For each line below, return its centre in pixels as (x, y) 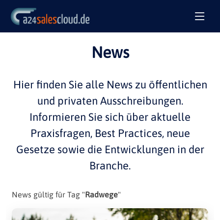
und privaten (69, 101)
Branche (109, 165)
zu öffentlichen (170, 84)
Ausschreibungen (140, 101)
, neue (176, 133)
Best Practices (128, 133)
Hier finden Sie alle (60, 84)
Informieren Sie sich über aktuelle (110, 117)
